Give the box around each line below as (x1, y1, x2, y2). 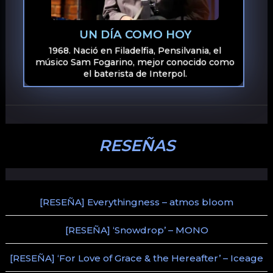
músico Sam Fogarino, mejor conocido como (35, 57, 235, 68)
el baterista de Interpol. (83, 68, 187, 79)
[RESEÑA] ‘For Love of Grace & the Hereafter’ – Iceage (10, 252, 263, 264)
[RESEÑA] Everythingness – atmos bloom (40, 196, 233, 208)
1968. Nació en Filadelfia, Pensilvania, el (49, 45, 222, 56)
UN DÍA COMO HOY (79, 27, 191, 41)
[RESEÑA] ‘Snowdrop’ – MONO (65, 224, 208, 236)
